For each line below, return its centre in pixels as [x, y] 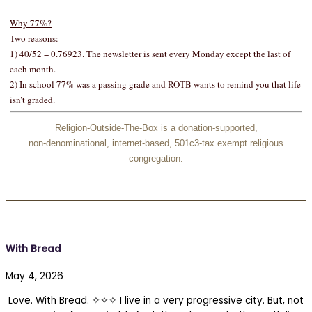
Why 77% [29, 23]
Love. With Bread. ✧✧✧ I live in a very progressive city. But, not [155, 300]
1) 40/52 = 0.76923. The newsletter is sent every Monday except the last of [150, 54]
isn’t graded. [32, 100]
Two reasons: [34, 39]
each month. [33, 69]
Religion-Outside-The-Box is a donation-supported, [156, 128]
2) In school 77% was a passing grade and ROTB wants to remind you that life [155, 85]
